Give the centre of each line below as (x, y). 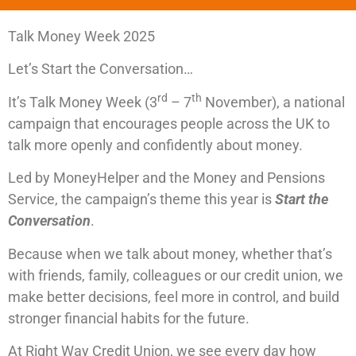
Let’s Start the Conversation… (101, 69)
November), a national (273, 102)
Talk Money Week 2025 (81, 36)
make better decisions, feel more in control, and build (174, 296)
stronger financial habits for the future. (129, 318)
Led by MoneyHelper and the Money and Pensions (166, 178)
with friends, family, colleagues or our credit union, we (176, 275)
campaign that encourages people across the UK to (169, 123)
